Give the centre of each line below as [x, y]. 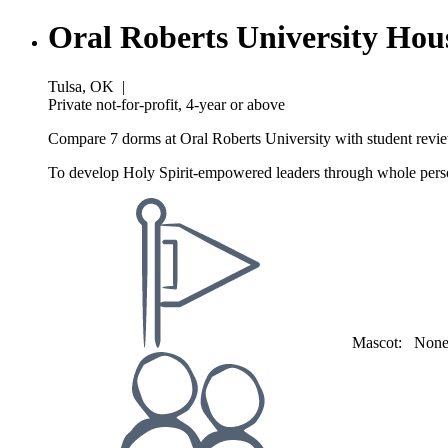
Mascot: [381, 342]
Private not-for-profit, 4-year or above [166, 104]
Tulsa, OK [81, 86]
